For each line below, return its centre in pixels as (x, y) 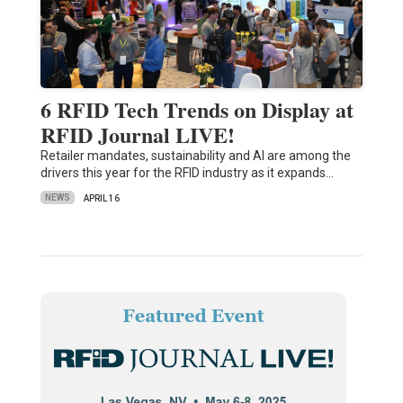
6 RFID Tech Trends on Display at (197, 109)
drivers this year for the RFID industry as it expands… (187, 172)
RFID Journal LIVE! (137, 134)
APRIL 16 (101, 198)
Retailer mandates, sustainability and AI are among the (195, 155)
